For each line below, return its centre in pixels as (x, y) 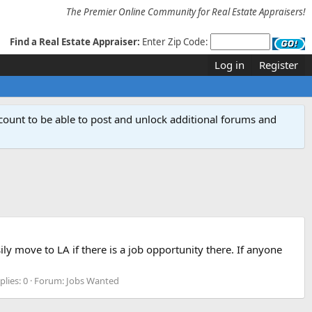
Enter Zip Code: (176, 42)
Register (279, 65)
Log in (229, 65)
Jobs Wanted (93, 280)
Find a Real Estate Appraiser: (75, 42)
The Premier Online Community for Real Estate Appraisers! (186, 12)
